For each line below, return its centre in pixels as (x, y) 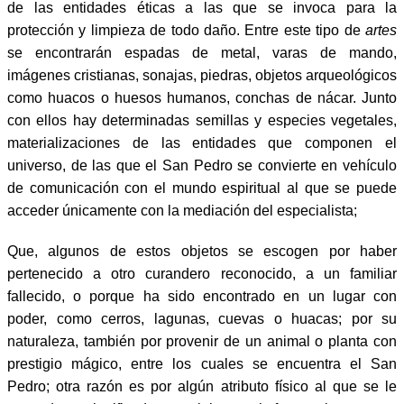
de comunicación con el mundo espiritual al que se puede (202, 188)
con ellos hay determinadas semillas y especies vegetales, (202, 120)
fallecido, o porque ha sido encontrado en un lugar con (202, 296)
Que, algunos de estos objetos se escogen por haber (202, 251)
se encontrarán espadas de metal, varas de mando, (202, 52)
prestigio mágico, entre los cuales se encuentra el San (202, 363)
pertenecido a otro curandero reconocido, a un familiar (202, 273)
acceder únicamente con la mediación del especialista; (182, 210)
